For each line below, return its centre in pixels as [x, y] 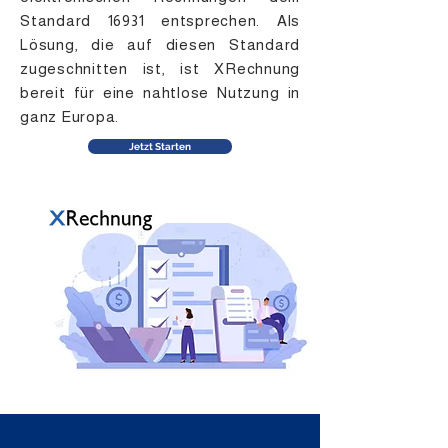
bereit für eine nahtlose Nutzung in [160, 92]
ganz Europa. [69, 116]
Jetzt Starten [160, 146]
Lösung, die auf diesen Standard [160, 44]
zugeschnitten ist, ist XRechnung [160, 68]
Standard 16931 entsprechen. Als [160, 20]
